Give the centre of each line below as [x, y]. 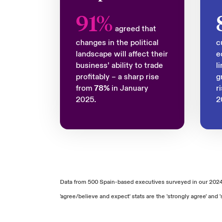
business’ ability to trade [119, 65]
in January [129, 88]
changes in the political [117, 43]
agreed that [134, 29]
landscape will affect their [122, 54]
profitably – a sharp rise [117, 77]
